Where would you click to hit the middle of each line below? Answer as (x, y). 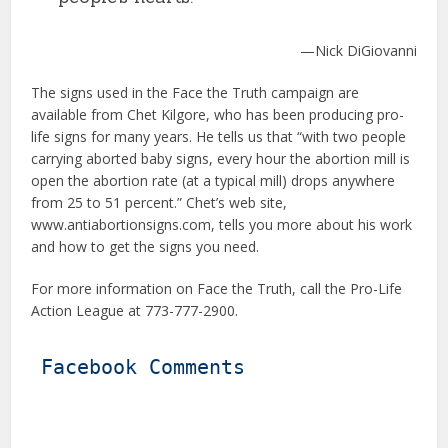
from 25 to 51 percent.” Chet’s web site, (159, 202)
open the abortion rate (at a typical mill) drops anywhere (213, 180)
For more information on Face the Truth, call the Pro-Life (217, 288)
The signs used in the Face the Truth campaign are (195, 92)
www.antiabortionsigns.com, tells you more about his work (222, 224)
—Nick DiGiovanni (358, 50)
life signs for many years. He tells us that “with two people (219, 136)
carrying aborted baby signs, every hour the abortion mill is (221, 158)
